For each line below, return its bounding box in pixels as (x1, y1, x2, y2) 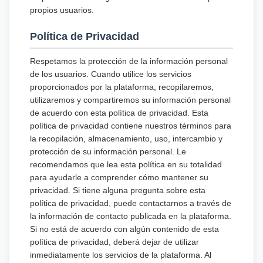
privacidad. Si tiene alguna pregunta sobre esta (30, 186, 205, 195)
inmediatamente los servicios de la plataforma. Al (30, 250, 211, 259)
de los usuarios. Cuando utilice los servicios (30, 69, 191, 79)
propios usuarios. (30, 5, 94, 15)
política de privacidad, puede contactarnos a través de (30, 198, 231, 208)
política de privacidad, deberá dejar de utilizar (30, 237, 199, 247)
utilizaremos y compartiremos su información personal (30, 95, 231, 104)
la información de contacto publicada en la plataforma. (30, 211, 231, 221)
